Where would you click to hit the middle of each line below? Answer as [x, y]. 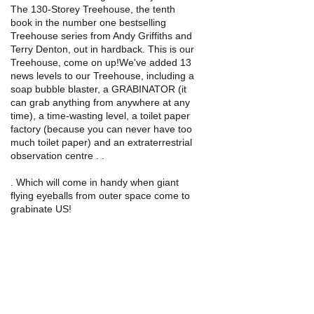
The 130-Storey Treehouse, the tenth [93, 9]
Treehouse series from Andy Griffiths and [101, 36]
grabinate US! [41, 209]
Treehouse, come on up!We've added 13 [101, 62]
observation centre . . [57, 156]
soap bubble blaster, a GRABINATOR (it [98, 89]
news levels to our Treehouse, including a [102, 76]
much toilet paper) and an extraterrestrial [101, 142]
